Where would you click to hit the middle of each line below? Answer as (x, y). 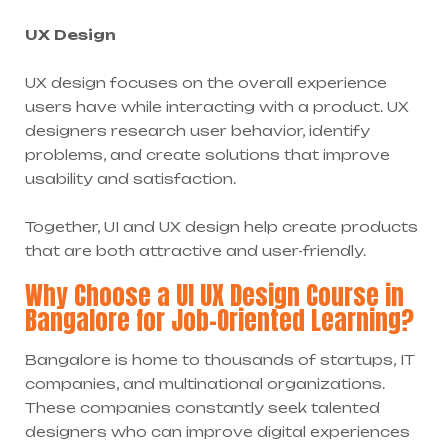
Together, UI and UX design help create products (221, 227)
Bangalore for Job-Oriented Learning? (219, 321)
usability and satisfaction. (130, 179)
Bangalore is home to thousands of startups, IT (219, 360)
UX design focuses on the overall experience (206, 83)
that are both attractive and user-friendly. (195, 251)
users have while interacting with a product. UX (217, 107)
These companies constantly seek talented (202, 408)
